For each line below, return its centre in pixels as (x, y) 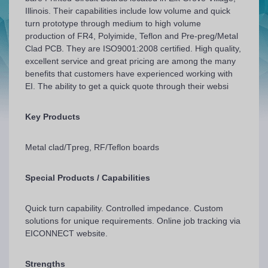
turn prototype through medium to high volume (113, 23)
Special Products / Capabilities (88, 177)
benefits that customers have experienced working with (129, 73)
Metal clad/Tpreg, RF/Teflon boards (92, 147)
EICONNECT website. (66, 233)
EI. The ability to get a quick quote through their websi (127, 86)
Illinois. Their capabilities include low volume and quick (128, 10)
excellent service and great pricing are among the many (130, 61)
